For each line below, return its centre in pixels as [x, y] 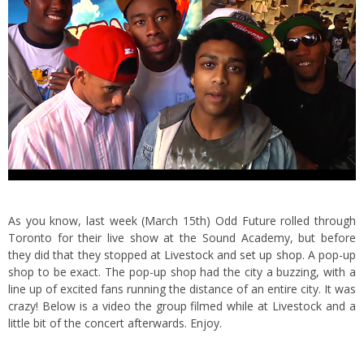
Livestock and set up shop [233, 254]
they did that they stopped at [86, 254]
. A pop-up [329, 254]
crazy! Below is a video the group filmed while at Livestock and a [182, 305]
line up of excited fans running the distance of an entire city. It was [182, 288]
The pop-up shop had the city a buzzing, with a [229, 271]
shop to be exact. [55, 271]
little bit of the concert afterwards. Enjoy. [115, 323]
